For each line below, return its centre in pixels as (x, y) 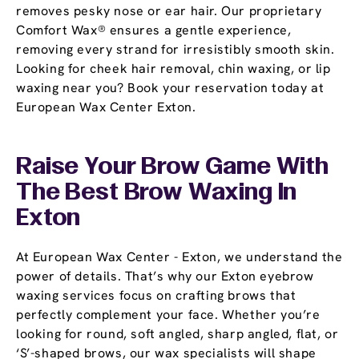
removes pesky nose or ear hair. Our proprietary (169, 11)
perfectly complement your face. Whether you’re (168, 315)
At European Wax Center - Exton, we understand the (179, 257)
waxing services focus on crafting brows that (156, 296)
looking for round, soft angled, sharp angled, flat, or (177, 334)
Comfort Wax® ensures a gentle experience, (154, 30)
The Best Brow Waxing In (157, 194)
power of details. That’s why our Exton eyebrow (165, 276)
